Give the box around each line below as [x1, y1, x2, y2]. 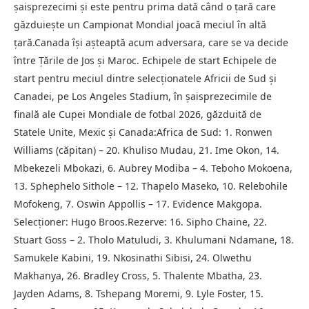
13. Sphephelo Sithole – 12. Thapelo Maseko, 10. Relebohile [14, 179, 288, 193]
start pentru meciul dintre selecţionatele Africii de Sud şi [14, 72, 277, 86]
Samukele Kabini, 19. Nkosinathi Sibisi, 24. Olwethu [14, 251, 252, 265]
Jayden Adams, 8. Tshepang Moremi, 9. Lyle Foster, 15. [14, 287, 263, 301]
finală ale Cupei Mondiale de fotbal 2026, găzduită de [14, 108, 261, 121]
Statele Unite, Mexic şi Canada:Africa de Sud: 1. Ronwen [14, 126, 272, 139]
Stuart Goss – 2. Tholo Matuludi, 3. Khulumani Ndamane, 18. [14, 233, 294, 247]
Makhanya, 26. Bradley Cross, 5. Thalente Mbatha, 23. [14, 269, 262, 283]
